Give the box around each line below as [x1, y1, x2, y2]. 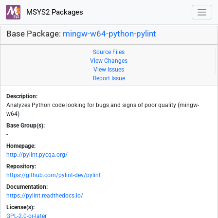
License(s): [6, 204, 35, 211]
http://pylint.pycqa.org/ [6, 151, 68, 159]
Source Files [93, 49, 125, 56]
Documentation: [6, 183, 48, 191]
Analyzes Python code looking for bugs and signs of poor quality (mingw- [6, 102, 199, 109]
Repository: [6, 163, 36, 170]
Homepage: [6, 143, 36, 150]
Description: [6, 93, 37, 100]
